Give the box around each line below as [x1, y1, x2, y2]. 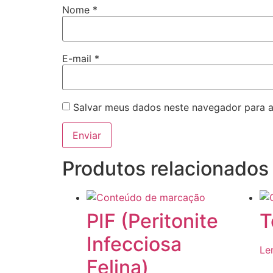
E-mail [62, 52, 94, 65]
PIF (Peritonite [87, 208, 218, 233]
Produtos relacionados [62, 156, 269, 180]
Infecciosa [87, 232, 182, 256]
